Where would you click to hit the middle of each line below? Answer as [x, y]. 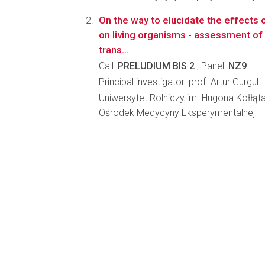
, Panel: [211, 66]
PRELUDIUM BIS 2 [156, 66]
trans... [114, 50]
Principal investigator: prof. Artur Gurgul [179, 82]
